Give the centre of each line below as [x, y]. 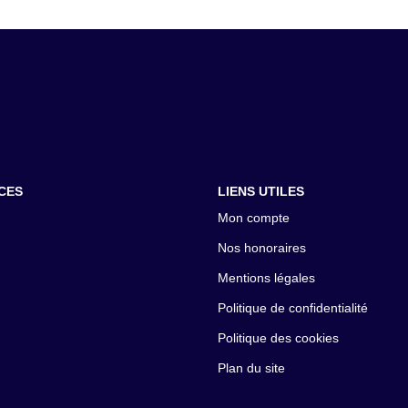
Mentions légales [266, 278]
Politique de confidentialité [293, 308]
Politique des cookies [278, 338]
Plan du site [251, 368]
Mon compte [254, 218]
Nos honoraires [262, 248]
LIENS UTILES [261, 191]
